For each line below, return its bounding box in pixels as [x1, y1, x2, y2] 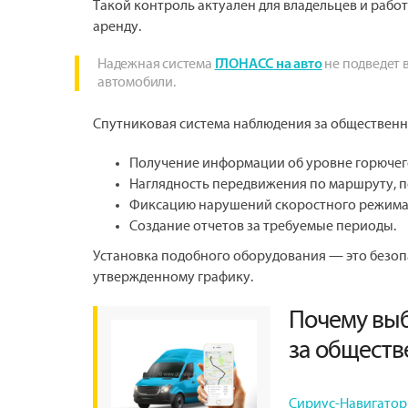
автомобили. [97, 75, 176, 90]
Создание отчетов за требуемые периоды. [129, 219, 396, 234]
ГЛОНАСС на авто [214, 57, 322, 72]
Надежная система [97, 56, 215, 72]
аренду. [93, 19, 141, 35]
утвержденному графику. [93, 270, 253, 285]
